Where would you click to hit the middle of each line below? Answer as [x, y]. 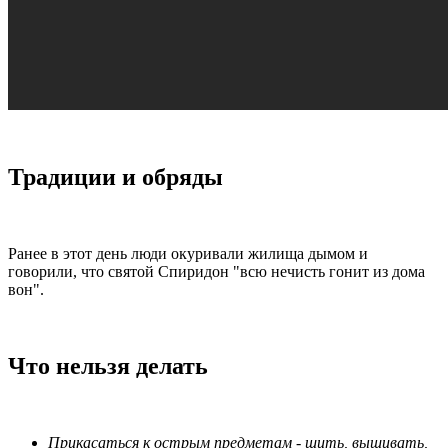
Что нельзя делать [108, 365]
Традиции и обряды [115, 176]
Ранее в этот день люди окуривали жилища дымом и [188, 253]
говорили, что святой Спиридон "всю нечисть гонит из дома [216, 271]
